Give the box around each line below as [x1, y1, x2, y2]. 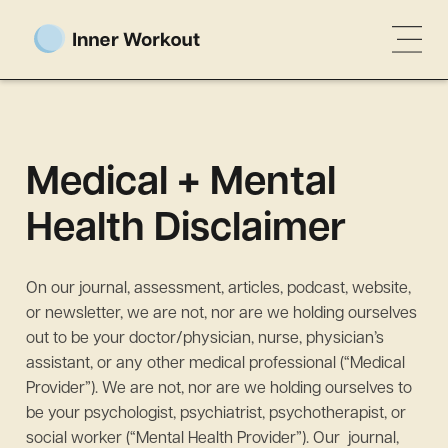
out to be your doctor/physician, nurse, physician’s [26, 331, 384, 347]
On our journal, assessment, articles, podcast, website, [26, 281, 411, 297]
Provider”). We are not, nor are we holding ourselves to [26, 381, 412, 397]
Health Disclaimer [26, 210, 346, 250]
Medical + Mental [26, 164, 336, 204]
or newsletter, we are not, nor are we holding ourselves [26, 306, 417, 322]
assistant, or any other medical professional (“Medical [26, 356, 405, 372]
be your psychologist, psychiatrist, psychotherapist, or [26, 406, 406, 422]
